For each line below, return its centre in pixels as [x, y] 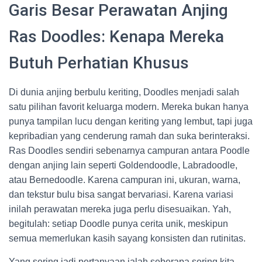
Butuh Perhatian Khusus [99, 63]
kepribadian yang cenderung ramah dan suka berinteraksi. [129, 136]
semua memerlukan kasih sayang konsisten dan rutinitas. [127, 238]
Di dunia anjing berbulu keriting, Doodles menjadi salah [124, 92]
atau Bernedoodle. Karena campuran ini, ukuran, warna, [125, 180]
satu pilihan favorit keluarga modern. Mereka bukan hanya [129, 107]
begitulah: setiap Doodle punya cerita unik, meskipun [118, 224]
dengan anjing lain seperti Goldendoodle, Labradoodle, [123, 165]
